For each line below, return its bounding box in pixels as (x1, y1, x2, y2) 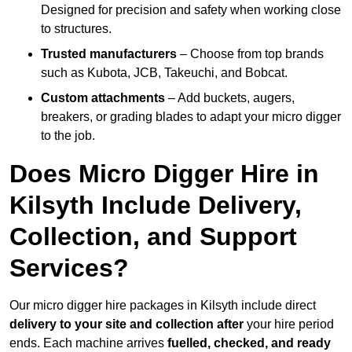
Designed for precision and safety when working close (41, 3, 341, 17)
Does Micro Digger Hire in (9, 159, 319, 189)
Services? (9, 254, 129, 283)
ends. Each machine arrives (9, 336, 167, 350)
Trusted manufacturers (41, 47, 177, 61)
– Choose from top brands (177, 47, 324, 61)
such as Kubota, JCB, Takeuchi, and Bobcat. (41, 66, 288, 80)
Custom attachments (41, 91, 165, 105)
